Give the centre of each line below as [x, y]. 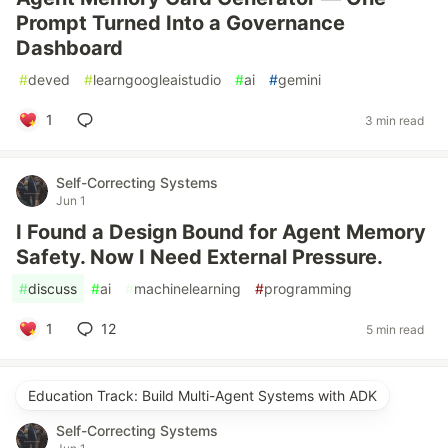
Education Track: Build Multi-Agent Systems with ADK [202, 395]
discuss [52, 288]
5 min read [395, 329]
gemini [299, 79]
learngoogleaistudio [157, 79]
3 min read [394, 120]
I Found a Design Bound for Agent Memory [221, 232]
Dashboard [69, 48]
